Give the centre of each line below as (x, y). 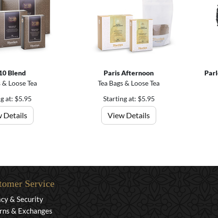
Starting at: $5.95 (129, 98)
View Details (129, 115)
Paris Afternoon (129, 73)
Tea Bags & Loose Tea (129, 83)
